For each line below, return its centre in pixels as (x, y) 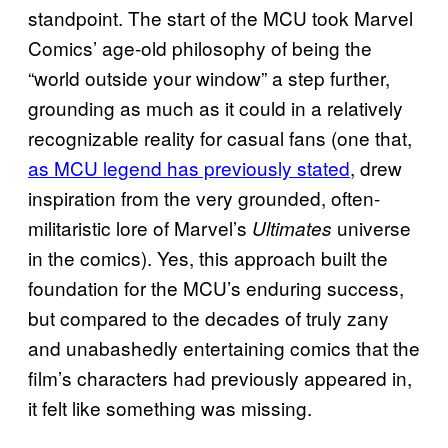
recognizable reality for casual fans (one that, (220, 137)
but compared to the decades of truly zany (208, 317)
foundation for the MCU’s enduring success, (216, 287)
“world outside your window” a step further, (209, 77)
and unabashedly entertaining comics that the (224, 347)
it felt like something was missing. (170, 407)
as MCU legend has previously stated (189, 167)
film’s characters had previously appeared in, (220, 377)
